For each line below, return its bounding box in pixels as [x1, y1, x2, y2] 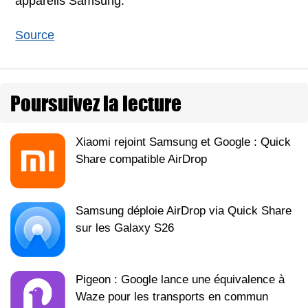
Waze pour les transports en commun [76, 289, 268, 303]
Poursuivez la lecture [10, 87, 181, 118]
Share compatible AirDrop [76, 152, 207, 166]
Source [15, 27, 55, 42]
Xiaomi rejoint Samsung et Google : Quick [76, 135, 291, 148]
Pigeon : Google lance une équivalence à [76, 272, 285, 286]
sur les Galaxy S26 [76, 221, 174, 234]
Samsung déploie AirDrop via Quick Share [76, 203, 291, 217]
